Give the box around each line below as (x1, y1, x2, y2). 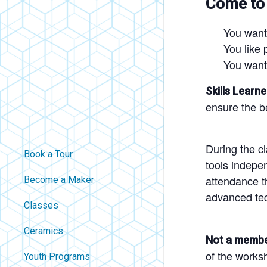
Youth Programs (24, 251, 90, 262)
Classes (24, 200, 58, 211)
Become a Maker (24, 174, 94, 185)
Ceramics (24, 225, 63, 237)
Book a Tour (24, 148, 73, 160)
